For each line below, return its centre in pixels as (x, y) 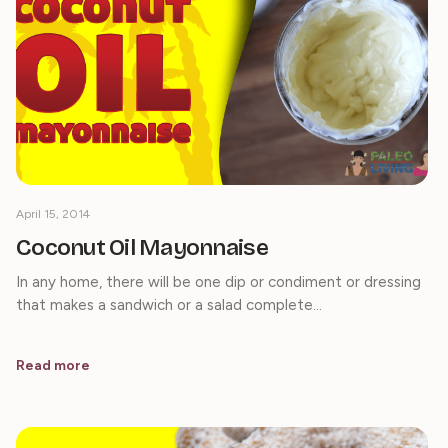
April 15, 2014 (53, 213)
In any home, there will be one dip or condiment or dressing (218, 281)
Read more (53, 365)
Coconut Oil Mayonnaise (142, 247)
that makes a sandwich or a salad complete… (169, 304)
